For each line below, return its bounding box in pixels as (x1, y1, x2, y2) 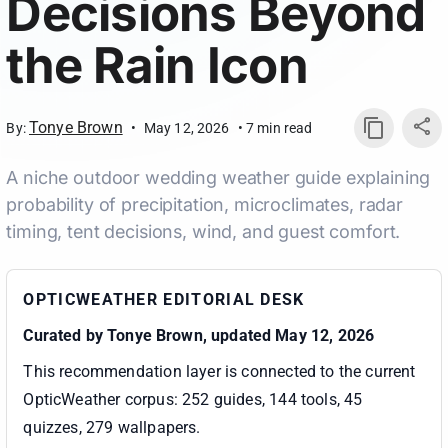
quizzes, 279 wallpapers (23, 418, 197, 438)
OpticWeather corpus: (23, 390, 178, 410)
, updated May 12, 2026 (202, 326, 375, 346)
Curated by (23, 326, 108, 346)
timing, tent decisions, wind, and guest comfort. (6, 221, 401, 243)
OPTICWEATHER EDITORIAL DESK (23, 290, 305, 310)
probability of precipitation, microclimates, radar (6, 194, 403, 216)
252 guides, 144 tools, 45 (182, 390, 363, 410)
